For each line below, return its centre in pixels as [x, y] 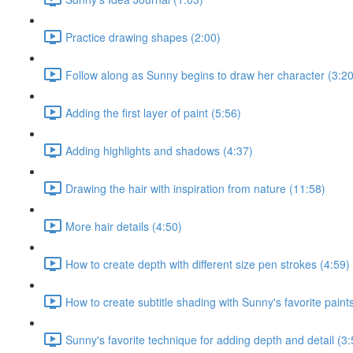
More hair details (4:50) [124, 226]
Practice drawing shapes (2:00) [143, 37]
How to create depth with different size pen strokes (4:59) [208, 264]
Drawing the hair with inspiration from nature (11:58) [195, 188]
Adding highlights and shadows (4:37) [159, 150]
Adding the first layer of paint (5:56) [153, 112]
